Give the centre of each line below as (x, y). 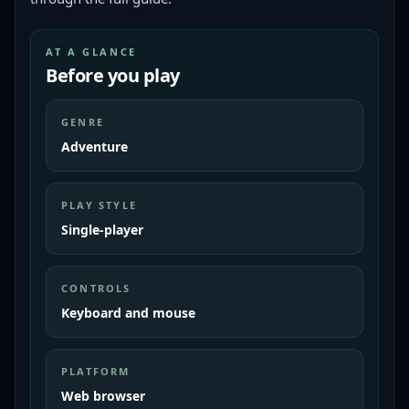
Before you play (113, 75)
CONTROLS (96, 288)
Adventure (94, 147)
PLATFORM (96, 371)
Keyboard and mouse (128, 313)
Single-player (102, 230)
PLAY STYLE (99, 205)
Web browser (103, 396)
